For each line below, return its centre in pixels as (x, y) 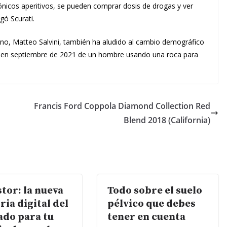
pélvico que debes (152, 204)
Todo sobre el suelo (155, 191)
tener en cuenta (146, 217)
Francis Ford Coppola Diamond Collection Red (122, 106)
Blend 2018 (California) (167, 120)
